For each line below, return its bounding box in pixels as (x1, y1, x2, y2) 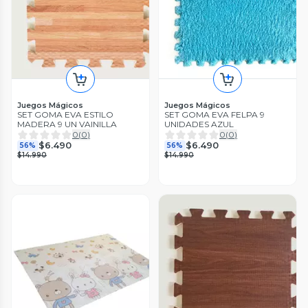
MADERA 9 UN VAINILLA (17, 118, 117, 129)
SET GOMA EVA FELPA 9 (164, 109, 265, 120)
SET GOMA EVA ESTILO (17, 109, 113, 120)
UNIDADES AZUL (164, 118, 234, 129)
